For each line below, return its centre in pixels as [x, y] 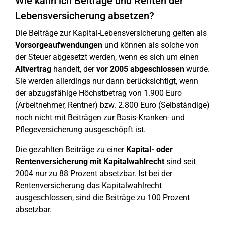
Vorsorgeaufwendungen [59, 45]
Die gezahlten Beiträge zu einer [71, 149]
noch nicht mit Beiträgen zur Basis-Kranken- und [100, 117]
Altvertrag [33, 69]
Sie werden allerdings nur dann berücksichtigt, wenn [107, 81]
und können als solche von [151, 45]
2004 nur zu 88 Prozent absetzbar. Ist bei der [94, 174]
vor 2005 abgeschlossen [140, 69]
